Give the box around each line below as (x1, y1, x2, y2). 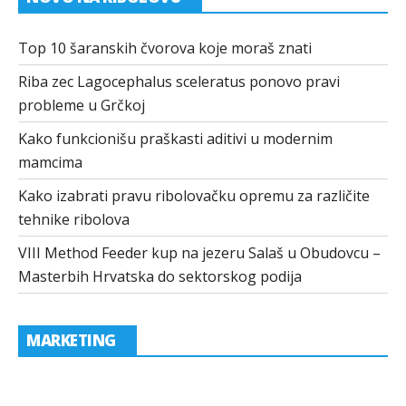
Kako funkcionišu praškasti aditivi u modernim (18, 129, 333, 150)
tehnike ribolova (18, 209, 130, 230)
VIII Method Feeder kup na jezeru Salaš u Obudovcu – (18, 243, 381, 264)
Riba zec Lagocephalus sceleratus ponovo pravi (18, 72, 340, 92)
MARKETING (26, 329, 116, 351)
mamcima (18, 152, 82, 173)
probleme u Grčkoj (18, 95, 145, 116)
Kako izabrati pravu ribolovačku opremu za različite (18, 186, 370, 207)
